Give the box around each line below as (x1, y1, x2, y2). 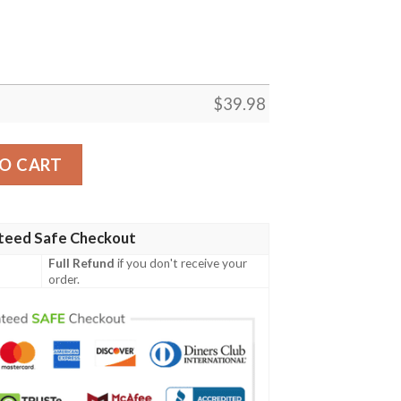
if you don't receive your (115, 256, 248, 271)
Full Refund (48, 256, 115, 271)
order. (48, 272, 81, 287)
